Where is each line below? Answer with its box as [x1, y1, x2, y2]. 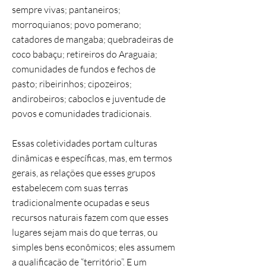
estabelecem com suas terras [12, 182, 128, 194]
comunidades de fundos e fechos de [12, 63, 156, 75]
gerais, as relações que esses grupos [12, 167, 156, 179]
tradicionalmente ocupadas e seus [12, 197, 150, 208]
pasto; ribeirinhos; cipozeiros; [12, 78, 132, 90]
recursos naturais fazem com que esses [12, 211, 169, 223]
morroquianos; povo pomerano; [12, 18, 141, 30]
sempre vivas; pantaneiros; [12, 4, 121, 15]
